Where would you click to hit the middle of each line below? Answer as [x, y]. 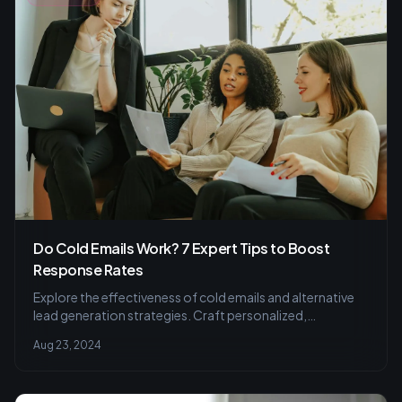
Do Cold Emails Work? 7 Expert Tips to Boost [182, 248]
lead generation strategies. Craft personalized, [170, 315]
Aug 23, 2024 [67, 345]
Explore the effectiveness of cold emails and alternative [194, 297]
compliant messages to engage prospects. [160, 332]
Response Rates [88, 269]
